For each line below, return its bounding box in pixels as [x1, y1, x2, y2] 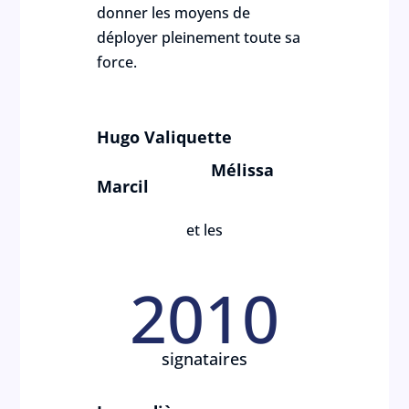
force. [97, 52, 138, 72]
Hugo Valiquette [97, 126, 310, 148]
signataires [162, 348, 247, 370]
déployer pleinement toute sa [97, 27, 301, 47]
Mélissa [97, 159, 275, 181]
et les [186, 220, 223, 240]
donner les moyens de [97, 3, 251, 23]
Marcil [97, 175, 150, 197]
